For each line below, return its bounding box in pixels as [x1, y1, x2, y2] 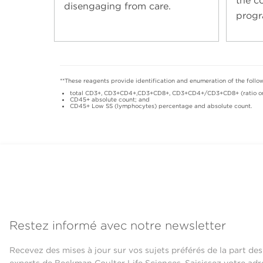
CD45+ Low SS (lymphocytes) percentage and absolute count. [70, 102, 252, 109]
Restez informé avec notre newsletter [9, 218, 226, 232]
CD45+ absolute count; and [70, 95, 150, 103]
